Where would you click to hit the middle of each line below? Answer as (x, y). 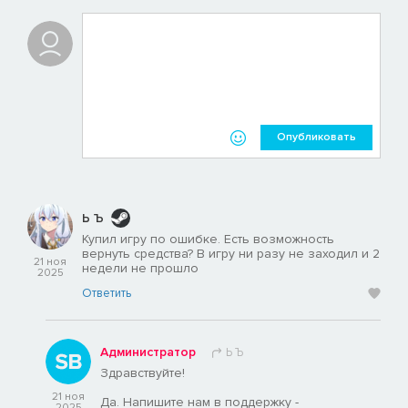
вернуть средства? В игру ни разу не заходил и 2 (231, 254)
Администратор (148, 352)
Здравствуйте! (143, 373)
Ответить (107, 294)
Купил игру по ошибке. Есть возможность (208, 240)
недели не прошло (140, 269)
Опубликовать (316, 138)
